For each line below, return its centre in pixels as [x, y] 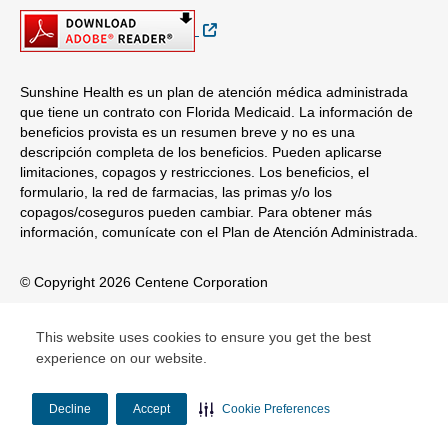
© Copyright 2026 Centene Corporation [144, 282]
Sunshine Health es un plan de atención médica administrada [214, 92]
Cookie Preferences [276, 408]
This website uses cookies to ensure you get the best [203, 337]
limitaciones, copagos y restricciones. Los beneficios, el [194, 172]
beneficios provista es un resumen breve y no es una [187, 132]
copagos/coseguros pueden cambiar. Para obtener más [196, 212]
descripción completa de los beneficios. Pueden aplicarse [201, 152]
